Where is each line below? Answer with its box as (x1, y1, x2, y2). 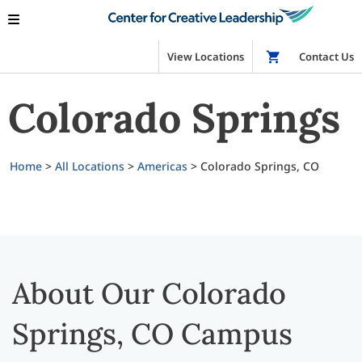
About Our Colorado (12, 275, 286, 312)
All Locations (55, 158, 124, 174)
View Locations (167, 49, 244, 64)
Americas (137, 158, 187, 174)
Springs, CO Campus (12, 315, 293, 352)
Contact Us (299, 49, 354, 64)
